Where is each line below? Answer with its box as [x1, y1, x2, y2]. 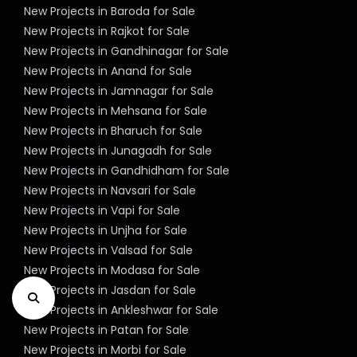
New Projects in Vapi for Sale [24, 202, 181, 219]
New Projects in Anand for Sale [24, 63, 193, 80]
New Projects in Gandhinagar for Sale [24, 43, 229, 60]
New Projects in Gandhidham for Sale [24, 163, 230, 179]
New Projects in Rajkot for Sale [24, 23, 190, 40]
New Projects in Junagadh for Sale [24, 143, 213, 159]
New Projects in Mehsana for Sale [24, 103, 208, 120]
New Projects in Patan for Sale [24, 322, 190, 339]
